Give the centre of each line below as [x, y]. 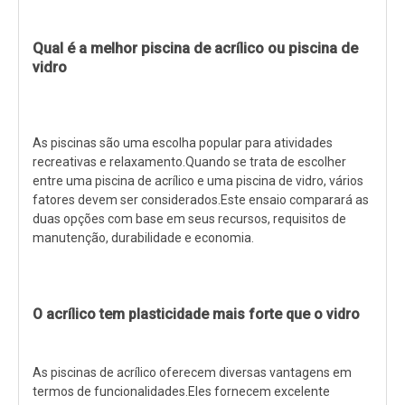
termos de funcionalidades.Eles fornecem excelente [181, 391]
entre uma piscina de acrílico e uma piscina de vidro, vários [198, 180]
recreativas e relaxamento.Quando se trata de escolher [189, 161]
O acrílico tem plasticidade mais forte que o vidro [196, 314]
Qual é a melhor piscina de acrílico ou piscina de [195, 48]
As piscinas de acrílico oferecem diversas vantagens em [192, 372]
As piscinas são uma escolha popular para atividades [183, 142]
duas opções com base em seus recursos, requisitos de [189, 218]
